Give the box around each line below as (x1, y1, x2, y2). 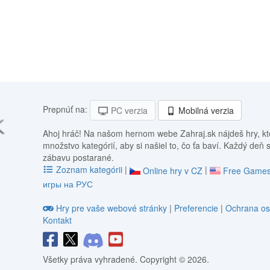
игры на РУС (43, 178, 93, 190)
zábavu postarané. (43, 151, 115, 163)
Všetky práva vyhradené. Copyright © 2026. (43, 253, 210, 266)
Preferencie (174, 202, 221, 215)
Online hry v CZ (142, 165, 202, 177)
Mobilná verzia (176, 104, 234, 117)
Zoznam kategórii (53, 163, 125, 175)
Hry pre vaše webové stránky (53, 202, 169, 215)
